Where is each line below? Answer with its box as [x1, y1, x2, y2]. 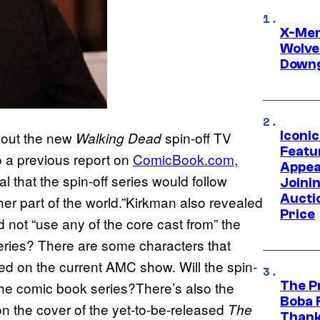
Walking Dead [76, 129, 161, 148]
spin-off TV [161, 128, 231, 148]
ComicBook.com [133, 149, 234, 169]
